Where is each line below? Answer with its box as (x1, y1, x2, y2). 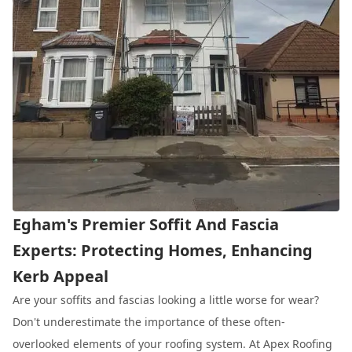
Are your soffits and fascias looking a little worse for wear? (13, 291, 319, 307)
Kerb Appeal (13, 265, 108, 287)
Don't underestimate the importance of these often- (13, 313, 285, 329)
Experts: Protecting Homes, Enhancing (13, 239, 313, 261)
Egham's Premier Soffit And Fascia (13, 213, 279, 235)
